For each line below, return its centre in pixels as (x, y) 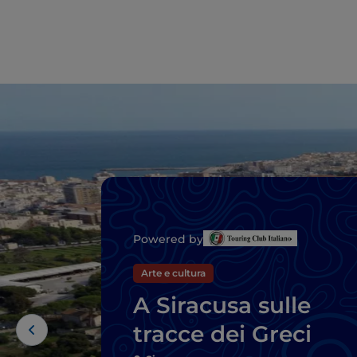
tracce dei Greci (222, 333)
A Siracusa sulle (222, 305)
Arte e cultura (173, 273)
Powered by (168, 239)
